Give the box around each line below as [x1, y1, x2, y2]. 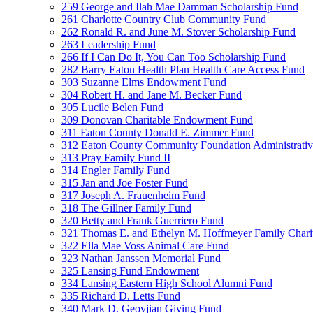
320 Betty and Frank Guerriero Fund [61, 214, 224, 226]
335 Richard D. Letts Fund [61, 290, 180, 302]
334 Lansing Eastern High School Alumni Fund [61, 277, 272, 289]
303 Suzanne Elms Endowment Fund [61, 76, 226, 88]
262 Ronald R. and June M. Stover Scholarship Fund [61, 26, 296, 38]
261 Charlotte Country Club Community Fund [61, 13, 266, 25]
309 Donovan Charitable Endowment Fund [61, 114, 253, 126]
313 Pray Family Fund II [61, 152, 170, 163]
